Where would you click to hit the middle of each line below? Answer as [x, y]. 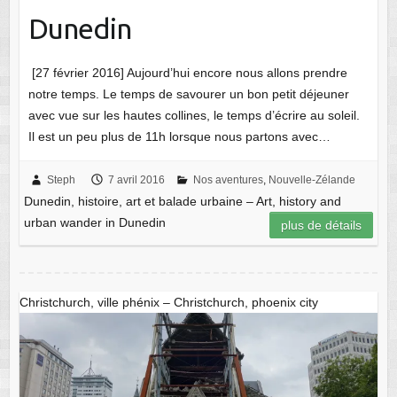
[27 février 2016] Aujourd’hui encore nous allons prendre [187, 72]
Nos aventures [228, 179]
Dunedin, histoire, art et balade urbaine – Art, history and [182, 201]
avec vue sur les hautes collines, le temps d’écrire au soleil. [194, 115]
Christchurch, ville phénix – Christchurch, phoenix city [168, 302]
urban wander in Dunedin [94, 222]
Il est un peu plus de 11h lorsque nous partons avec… [179, 136]
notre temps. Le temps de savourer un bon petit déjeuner [188, 93]
